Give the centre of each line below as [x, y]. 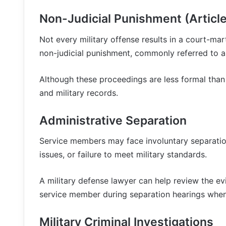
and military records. [79, 93]
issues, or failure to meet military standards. [123, 155]
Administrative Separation [113, 120]
